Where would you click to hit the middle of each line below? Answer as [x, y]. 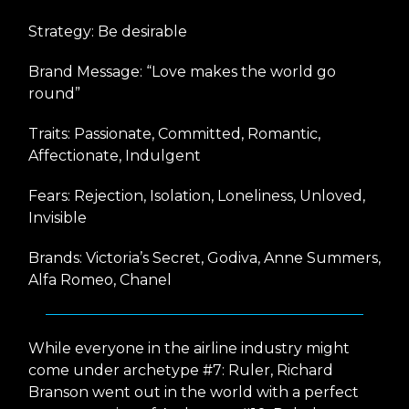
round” [54, 93]
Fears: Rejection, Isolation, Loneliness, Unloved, [197, 195]
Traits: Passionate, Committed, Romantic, [174, 133]
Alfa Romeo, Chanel [100, 279]
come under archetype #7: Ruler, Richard [181, 370]
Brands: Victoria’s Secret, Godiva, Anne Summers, [204, 257]
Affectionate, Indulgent [115, 155]
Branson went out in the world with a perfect [194, 392]
